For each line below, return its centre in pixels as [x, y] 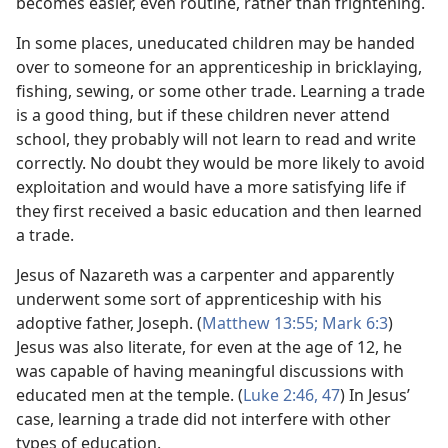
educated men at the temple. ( [129, 395]
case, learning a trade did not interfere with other [203, 419]
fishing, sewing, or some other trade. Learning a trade [220, 91]
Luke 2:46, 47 [291, 395]
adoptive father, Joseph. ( [109, 323]
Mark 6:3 [353, 323]
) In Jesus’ [375, 395]
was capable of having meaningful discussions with [210, 371]
